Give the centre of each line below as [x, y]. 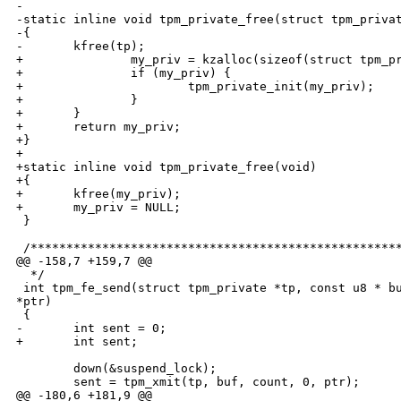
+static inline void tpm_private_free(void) [166, 167]
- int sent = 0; [91, 328]
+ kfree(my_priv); [98, 194]
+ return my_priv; [98, 127]
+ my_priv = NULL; [98, 208]
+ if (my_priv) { [124, 73]
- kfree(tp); [81, 47]
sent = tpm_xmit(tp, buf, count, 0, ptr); [188, 382]
